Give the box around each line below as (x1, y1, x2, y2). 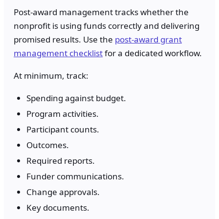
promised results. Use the (14, 33, 115, 45)
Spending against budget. (26, 92, 126, 104)
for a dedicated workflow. (103, 47, 202, 59)
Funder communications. (26, 170, 124, 182)
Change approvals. (26, 186, 100, 197)
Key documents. (26, 201, 89, 213)
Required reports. (26, 154, 95, 166)
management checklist (14, 47, 103, 59)
